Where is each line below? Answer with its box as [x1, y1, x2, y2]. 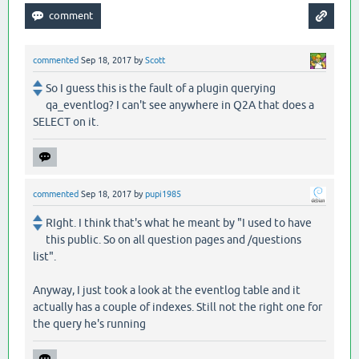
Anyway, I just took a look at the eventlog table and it [33, 283, 301, 296]
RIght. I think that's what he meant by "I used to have [46, 216, 312, 229]
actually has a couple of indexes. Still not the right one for [33, 300, 322, 313]
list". [33, 249, 56, 263]
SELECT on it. [33, 115, 99, 129]
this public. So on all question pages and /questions [46, 232, 301, 246]
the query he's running [33, 317, 146, 330]
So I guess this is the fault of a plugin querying [46, 82, 276, 95]
